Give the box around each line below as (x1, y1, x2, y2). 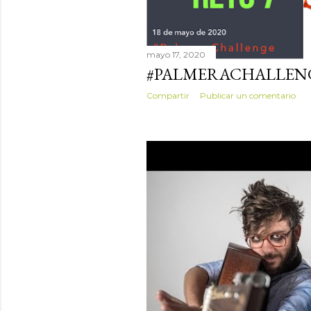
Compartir (146, 90, 190, 101)
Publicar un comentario (200, 90, 296, 101)
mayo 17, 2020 (146, 49, 205, 60)
